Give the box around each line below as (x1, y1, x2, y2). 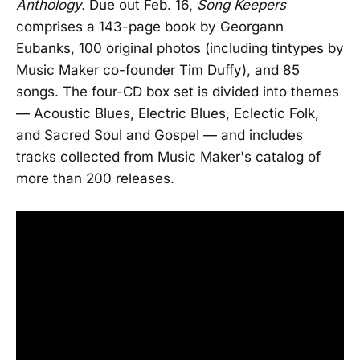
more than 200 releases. (16, 170, 174, 187)
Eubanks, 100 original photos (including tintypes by (16, 40, 344, 57)
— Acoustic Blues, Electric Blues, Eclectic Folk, (16, 105, 319, 122)
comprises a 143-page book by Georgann (16, 18, 284, 35)
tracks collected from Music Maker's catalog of (16, 149, 321, 166)
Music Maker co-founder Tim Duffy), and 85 (16, 62, 300, 79)
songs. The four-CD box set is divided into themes (16, 84, 339, 100)
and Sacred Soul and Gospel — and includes (16, 127, 303, 144)
